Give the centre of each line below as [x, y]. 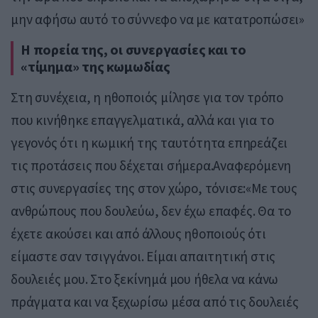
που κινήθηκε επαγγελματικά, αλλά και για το [142, 120]
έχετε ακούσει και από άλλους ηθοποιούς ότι [138, 234]
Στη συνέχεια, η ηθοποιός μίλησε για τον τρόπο [147, 98]
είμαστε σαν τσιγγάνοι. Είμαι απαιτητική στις [143, 257]
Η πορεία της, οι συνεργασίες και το [133, 50]
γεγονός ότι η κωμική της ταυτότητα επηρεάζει [149, 143]
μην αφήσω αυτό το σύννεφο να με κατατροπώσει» [158, 20]
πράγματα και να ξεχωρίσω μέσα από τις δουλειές [155, 302]
